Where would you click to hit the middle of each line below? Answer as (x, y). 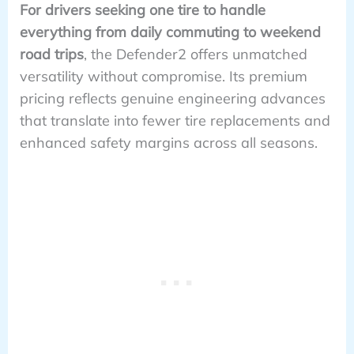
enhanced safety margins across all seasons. (168, 142)
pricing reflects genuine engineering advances (172, 98)
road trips (51, 54)
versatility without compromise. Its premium (163, 76)
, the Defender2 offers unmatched (195, 54)
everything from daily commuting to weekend (170, 32)
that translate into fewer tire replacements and (175, 120)
